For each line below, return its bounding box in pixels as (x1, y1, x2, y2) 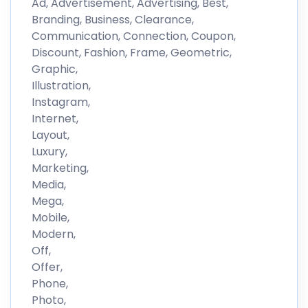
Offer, (32, 258, 63, 275)
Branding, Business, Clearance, (32, 11, 194, 27)
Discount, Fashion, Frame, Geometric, (32, 44, 232, 60)
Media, (32, 176, 66, 192)
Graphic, (32, 60, 78, 77)
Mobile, (32, 209, 69, 225)
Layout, (32, 126, 69, 143)
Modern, (32, 225, 76, 242)
